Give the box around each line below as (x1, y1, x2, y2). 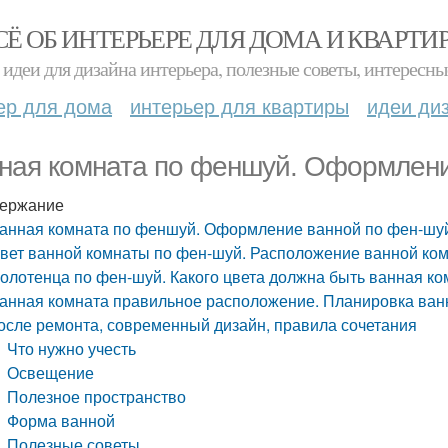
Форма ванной (7, 409, 116, 432)
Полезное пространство (7, 385, 187, 408)
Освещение (7, 361, 95, 384)
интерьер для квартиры (130, 91, 349, 120)
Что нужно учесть (7, 337, 137, 360)
